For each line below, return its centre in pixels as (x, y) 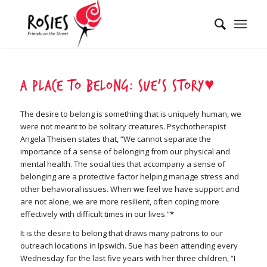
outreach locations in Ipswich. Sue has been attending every (129, 246)
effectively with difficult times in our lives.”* (97, 214)
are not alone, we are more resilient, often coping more (119, 202)
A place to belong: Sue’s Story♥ (117, 86)
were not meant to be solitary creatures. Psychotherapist (123, 127)
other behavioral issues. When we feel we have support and (130, 189)
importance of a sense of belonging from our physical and (125, 152)
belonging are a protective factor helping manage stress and (129, 177)
